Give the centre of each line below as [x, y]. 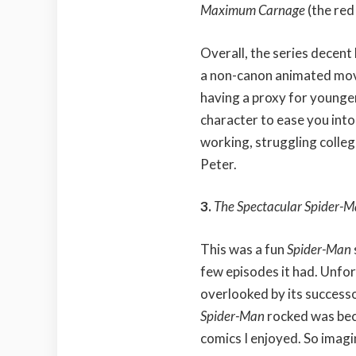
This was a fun [244, 249]
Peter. [219, 164]
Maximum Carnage [254, 10]
